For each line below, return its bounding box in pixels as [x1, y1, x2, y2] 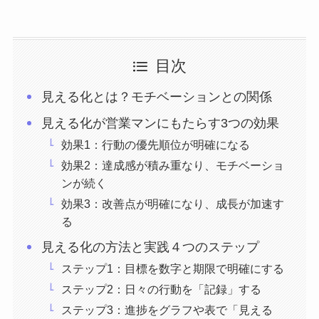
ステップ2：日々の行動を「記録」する [61, 283, 262, 296]
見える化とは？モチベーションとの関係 [41, 90, 273, 105]
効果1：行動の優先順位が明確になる [61, 138, 251, 152]
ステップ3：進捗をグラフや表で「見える [61, 303, 273, 317]
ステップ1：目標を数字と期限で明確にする [61, 262, 285, 276]
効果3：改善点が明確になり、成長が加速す [61, 197, 285, 211]
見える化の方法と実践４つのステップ [41, 240, 260, 255]
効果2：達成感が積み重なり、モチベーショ [61, 159, 285, 172]
